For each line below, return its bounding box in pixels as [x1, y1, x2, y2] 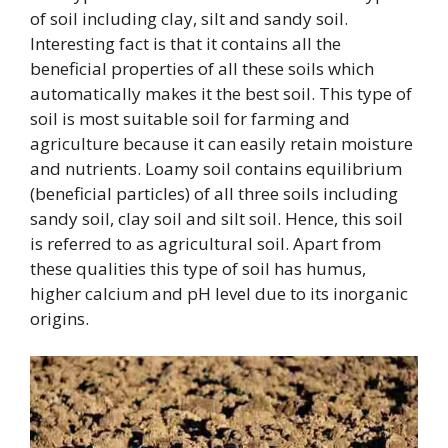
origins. [30, 306, 89, 330]
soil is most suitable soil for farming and [30, 106, 350, 130]
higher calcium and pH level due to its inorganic [30, 281, 408, 305]
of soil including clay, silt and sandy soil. [30, 6, 348, 30]
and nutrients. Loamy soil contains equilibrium [30, 156, 402, 180]
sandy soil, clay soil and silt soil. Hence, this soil [30, 206, 403, 230]
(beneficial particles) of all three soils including [30, 181, 398, 205]
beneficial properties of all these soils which [30, 56, 374, 80]
